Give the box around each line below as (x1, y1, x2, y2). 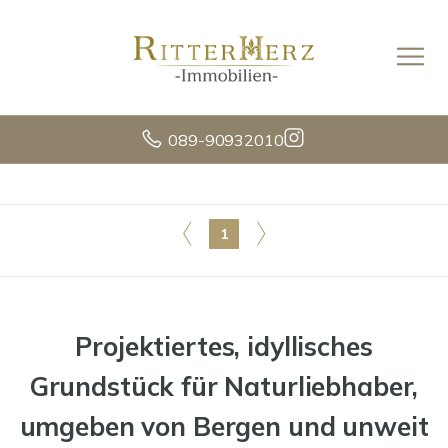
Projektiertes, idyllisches (75, 330, 373, 363)
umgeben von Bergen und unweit (19, 410, 429, 443)
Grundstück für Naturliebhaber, (29, 370, 419, 403)
